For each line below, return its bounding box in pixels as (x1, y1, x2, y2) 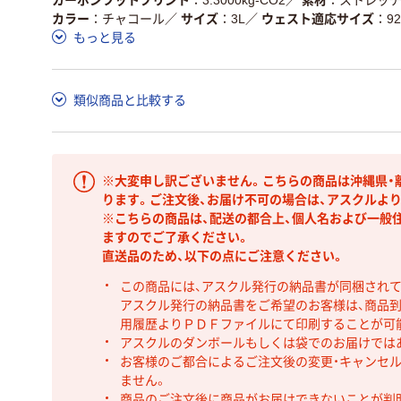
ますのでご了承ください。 (102, 230, 250, 244)
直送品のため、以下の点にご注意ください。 (102, 249, 345, 263)
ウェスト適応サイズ (261, 11, 374, 26)
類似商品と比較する (73, 92, 186, 107)
